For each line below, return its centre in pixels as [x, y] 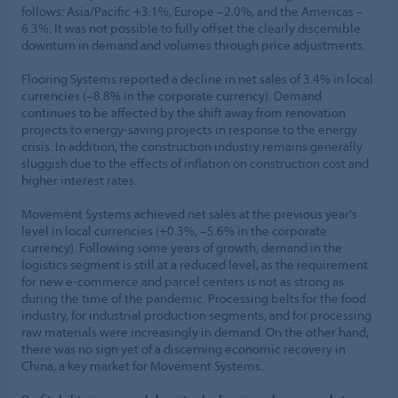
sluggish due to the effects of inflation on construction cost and [195, 163]
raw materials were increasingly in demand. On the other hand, [195, 331]
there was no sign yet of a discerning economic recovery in [183, 348]
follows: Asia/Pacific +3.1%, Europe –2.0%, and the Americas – [192, 11]
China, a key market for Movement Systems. [142, 365]
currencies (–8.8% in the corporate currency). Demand [171, 95]
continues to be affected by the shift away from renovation [183, 112]
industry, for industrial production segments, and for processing [196, 314]
